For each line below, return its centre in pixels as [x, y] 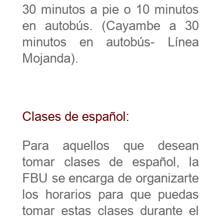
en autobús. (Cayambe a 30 [110, 25]
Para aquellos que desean [110, 145]
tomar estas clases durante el [110, 210]
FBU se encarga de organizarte [110, 178]
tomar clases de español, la [110, 162]
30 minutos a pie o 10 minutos [110, 9]
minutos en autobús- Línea [110, 42]
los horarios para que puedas [110, 194]
